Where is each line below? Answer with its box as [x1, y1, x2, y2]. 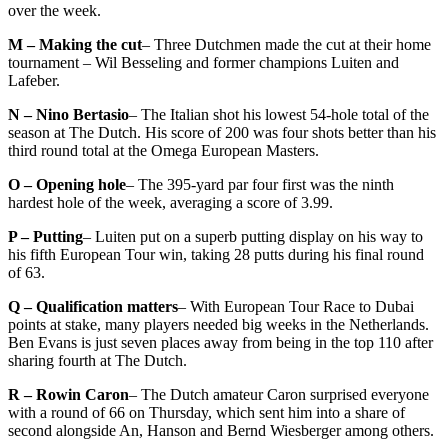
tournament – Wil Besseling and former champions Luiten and [8, 53, 399, 71]
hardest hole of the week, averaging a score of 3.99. [8, 193, 333, 211]
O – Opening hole [8, 175, 126, 193]
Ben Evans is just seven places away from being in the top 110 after [8, 333, 433, 351]
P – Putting [8, 227, 83, 245]
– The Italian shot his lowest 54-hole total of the [129, 105, 429, 123]
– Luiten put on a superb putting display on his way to [83, 227, 423, 245]
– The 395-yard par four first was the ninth [126, 175, 394, 193]
